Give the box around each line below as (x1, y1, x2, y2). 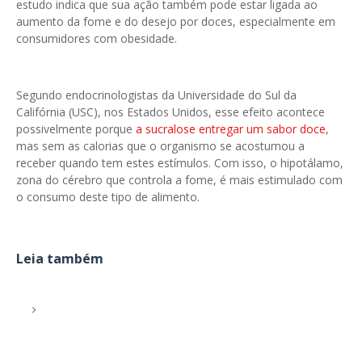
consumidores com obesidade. (16, 31, 177, 46)
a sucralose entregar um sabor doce (133, 121, 326, 137)
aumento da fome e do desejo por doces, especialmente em (16, 14, 335, 29)
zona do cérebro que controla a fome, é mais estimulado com (16, 172, 343, 187)
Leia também (16, 250, 103, 267)
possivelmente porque (16, 121, 133, 137)
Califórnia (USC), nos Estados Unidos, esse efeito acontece (16, 104, 325, 120)
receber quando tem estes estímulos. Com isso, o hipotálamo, (16, 155, 343, 170)
